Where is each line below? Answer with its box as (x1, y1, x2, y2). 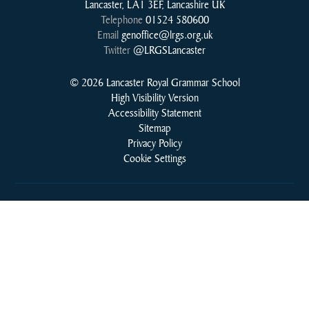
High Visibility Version (110, 90, 199, 105)
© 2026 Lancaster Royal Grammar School (69, 74, 240, 90)
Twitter (103, 42, 130, 57)
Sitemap (138, 120, 171, 135)
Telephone (100, 12, 143, 27)
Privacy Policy (127, 135, 182, 150)
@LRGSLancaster (133, 42, 206, 57)
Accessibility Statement (108, 105, 201, 120)
